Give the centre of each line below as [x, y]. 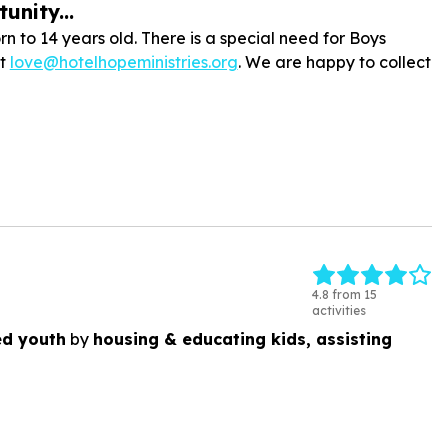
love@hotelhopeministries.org [123, 62]
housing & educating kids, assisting [242, 338]
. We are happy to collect [334, 62]
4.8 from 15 [344, 294]
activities [339, 310]
